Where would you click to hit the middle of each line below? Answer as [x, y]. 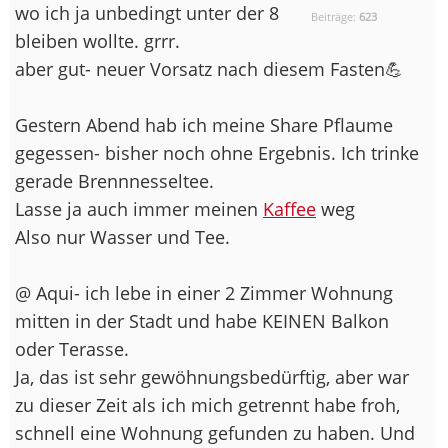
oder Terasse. [72, 348]
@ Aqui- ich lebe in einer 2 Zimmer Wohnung [204, 292]
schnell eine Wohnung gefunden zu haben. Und [215, 432]
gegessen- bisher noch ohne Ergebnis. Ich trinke [217, 152]
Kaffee [289, 208]
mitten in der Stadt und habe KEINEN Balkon [202, 320]
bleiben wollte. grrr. [97, 40]
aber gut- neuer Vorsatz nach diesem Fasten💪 [209, 68]
